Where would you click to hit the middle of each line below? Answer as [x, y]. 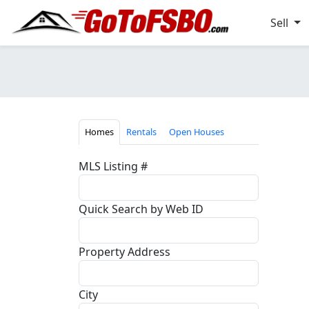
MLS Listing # [113, 167]
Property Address [124, 252]
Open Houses [197, 132]
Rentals [141, 132]
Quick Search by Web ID [141, 209]
